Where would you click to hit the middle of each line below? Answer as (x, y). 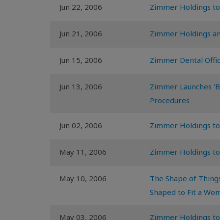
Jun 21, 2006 (81, 33)
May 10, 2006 (83, 178)
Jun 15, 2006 (81, 60)
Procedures (170, 100)
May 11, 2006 (83, 152)
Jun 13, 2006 (81, 86)
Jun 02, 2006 (81, 125)
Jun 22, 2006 (81, 7)
